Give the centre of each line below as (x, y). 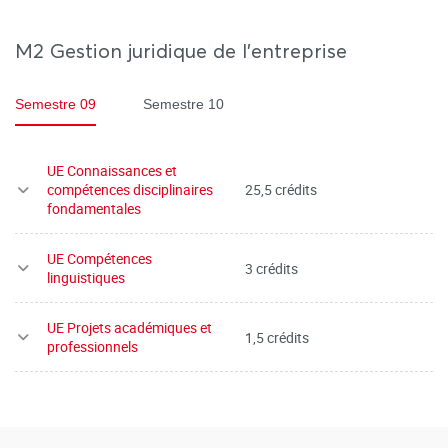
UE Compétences (99, 258)
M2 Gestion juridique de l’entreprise (181, 50)
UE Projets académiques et (129, 327)
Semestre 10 (183, 104)
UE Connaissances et (112, 170)
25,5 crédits (281, 189)
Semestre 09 (55, 104)
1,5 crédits (277, 337)
